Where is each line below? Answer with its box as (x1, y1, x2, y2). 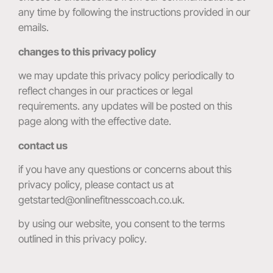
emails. (18, 21, 49, 34)
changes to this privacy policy (18, 45, 156, 58)
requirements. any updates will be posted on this (18, 100, 232, 113)
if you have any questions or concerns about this (18, 163, 232, 175)
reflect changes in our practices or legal (18, 85, 193, 97)
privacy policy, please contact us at (18, 178, 174, 191)
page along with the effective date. (18, 115, 171, 128)
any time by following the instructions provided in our (18, 6, 250, 19)
